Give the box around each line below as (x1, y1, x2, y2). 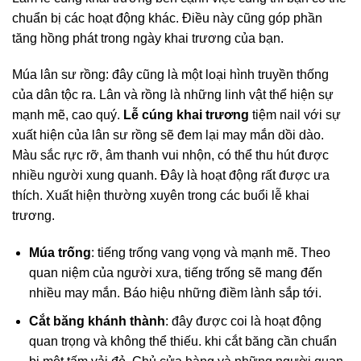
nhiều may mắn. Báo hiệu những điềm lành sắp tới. (28, 286, 322, 301)
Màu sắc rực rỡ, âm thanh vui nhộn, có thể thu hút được (12, 148, 329, 163)
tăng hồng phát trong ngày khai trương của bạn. (12, 31, 284, 45)
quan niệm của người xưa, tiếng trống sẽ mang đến (28, 266, 322, 280)
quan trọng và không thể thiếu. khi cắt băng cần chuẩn (28, 334, 337, 348)
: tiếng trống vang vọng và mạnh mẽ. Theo (90, 246, 330, 260)
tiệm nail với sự (249, 108, 341, 122)
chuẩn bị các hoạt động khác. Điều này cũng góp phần (12, 10, 322, 25)
